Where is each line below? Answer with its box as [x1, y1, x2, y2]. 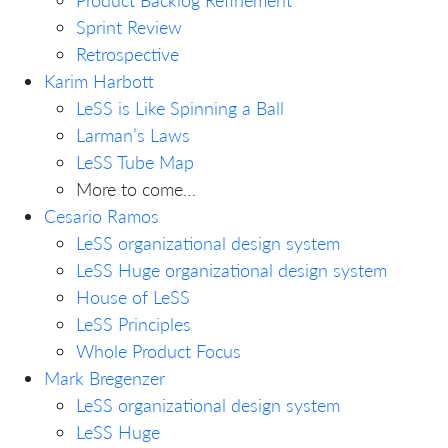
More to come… [76, 177, 196, 200]
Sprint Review [76, 15, 182, 38]
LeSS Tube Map [76, 150, 194, 173]
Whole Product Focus [76, 339, 241, 362]
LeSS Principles [76, 312, 191, 335]
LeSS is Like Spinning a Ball [76, 96, 284, 119]
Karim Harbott [44, 69, 154, 92]
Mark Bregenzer [44, 366, 165, 389]
